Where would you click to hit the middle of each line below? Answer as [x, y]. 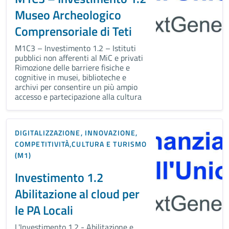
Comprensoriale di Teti [73, 31]
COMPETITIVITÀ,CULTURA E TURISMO [81, 144]
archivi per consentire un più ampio [76, 87]
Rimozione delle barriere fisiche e [72, 67]
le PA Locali [44, 210]
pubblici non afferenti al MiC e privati [79, 58]
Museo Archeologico [68, 15]
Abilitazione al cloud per [77, 193]
